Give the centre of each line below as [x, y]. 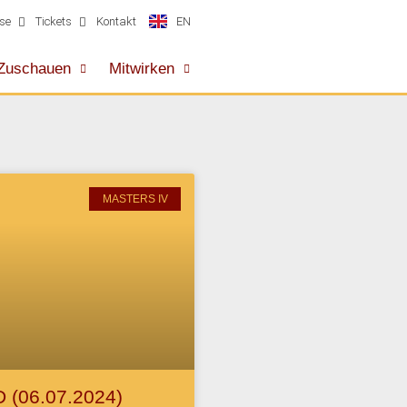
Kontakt [116, 21]
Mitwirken [142, 68]
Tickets [53, 21]
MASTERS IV [135, 199]
